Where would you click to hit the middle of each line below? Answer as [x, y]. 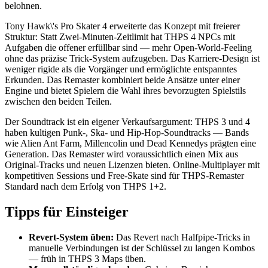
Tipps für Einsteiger [67, 212]
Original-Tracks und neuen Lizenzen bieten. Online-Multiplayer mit [132, 165]
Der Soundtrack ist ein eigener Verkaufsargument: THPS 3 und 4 [127, 122]
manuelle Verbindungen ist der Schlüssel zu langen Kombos [142, 248]
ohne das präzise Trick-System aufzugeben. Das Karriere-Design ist [132, 59]
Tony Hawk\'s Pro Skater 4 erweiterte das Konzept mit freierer [122, 26]
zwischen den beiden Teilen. [58, 102]
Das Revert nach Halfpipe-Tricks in [182, 237]
